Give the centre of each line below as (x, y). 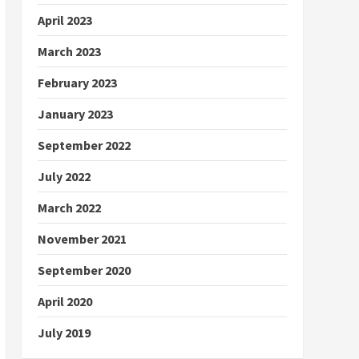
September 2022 (84, 145)
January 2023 (75, 114)
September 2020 (84, 270)
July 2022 (64, 176)
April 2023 (65, 20)
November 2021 (82, 239)
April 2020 (65, 301)
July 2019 (64, 333)
